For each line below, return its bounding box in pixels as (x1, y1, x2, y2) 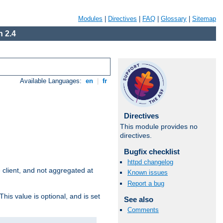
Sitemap (192, 15, 216, 22)
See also (123, 195, 153, 204)
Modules (78, 15, 103, 22)
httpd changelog (127, 158, 173, 166)
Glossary (161, 15, 187, 22)
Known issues (127, 169, 168, 177)
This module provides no (120, 122, 198, 130)
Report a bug (127, 179, 164, 187)
